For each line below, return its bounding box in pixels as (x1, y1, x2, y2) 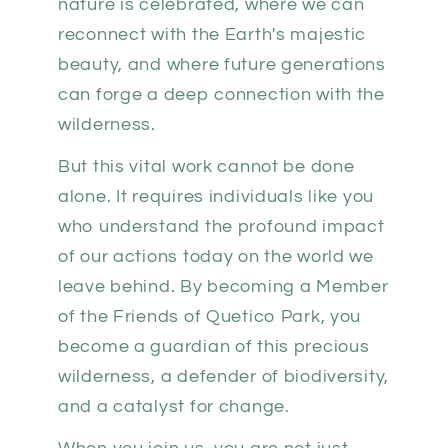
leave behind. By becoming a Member (58, 277, 389, 297)
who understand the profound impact (58, 217, 385, 237)
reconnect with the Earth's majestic (58, 25, 367, 45)
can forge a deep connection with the (58, 85, 385, 105)
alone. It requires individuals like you (58, 187, 375, 207)
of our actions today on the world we (58, 247, 374, 267)
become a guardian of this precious (58, 337, 370, 357)
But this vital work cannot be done (58, 157, 355, 177)
